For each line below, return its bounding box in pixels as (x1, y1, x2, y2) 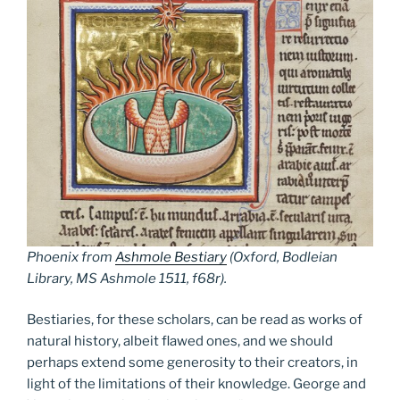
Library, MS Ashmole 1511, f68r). (27, 270, 227, 287)
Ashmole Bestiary (115, 248, 227, 265)
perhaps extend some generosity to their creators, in (27, 354, 358, 371)
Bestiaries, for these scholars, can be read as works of (27, 312, 362, 329)
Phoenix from (27, 248, 115, 265)
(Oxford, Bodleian (227, 248, 337, 265)
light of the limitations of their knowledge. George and (27, 376, 366, 393)
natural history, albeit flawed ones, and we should (27, 333, 333, 350)
